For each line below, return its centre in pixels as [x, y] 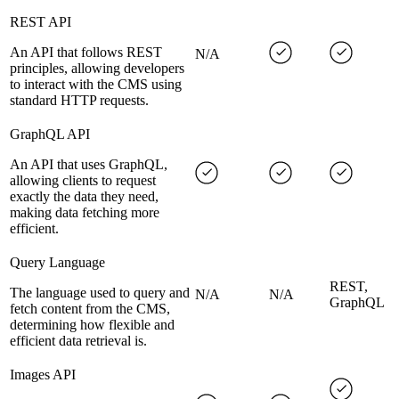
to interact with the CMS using [96, 85]
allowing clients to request [83, 181]
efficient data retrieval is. [78, 341]
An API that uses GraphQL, [89, 165]
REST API [41, 22]
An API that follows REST [86, 53]
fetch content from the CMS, [90, 309]
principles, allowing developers [97, 69]
